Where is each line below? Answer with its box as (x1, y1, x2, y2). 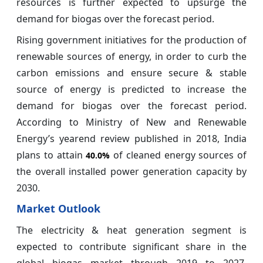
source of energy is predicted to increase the (16, 82, 247, 96)
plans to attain (16, 148, 86, 161)
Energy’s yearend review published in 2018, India (16, 131, 247, 145)
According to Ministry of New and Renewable (16, 115, 247, 129)
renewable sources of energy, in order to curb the (16, 49, 247, 63)
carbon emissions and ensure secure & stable (16, 66, 247, 79)
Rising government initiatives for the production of (16, 33, 247, 46)
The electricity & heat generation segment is (16, 223, 247, 237)
